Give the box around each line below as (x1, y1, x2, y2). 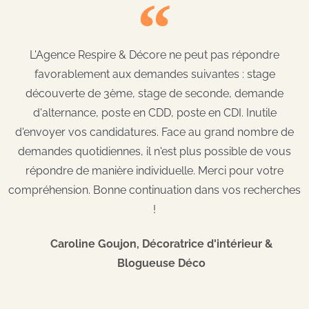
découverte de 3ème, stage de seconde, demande (26, 86, 283, 100)
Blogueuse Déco (117, 256, 206, 270)
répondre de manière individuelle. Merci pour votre (26, 163, 283, 177)
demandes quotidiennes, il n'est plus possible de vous (18, 144, 291, 158)
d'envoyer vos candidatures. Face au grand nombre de (15, 125, 294, 139)
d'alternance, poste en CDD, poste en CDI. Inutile (32, 106, 277, 119)
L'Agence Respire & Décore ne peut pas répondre (30, 48, 279, 61)
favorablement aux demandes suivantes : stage (34, 67, 275, 81)
